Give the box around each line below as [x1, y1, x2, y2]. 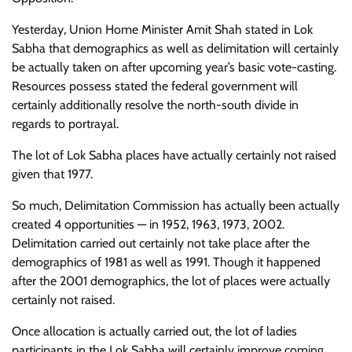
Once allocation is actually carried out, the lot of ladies [12, 324, 297, 339]
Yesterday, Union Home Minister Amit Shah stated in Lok [12, 22, 313, 38]
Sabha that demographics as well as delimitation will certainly [12, 41, 339, 57]
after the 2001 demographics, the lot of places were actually [12, 273, 330, 289]
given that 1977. [12, 167, 93, 182]
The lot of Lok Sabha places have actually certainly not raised [12, 148, 336, 163]
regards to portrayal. [12, 116, 119, 132]
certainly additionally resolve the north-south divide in [12, 97, 299, 113]
